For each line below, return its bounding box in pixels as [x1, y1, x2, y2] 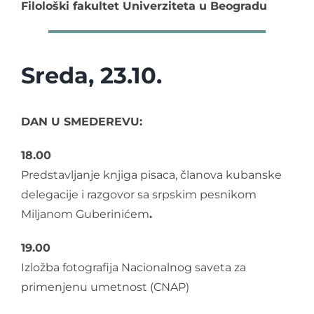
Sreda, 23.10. [21, 61, 162, 89]
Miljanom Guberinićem [21, 207, 149, 221]
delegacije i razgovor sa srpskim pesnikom [21, 187, 257, 201]
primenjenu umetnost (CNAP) [21, 280, 189, 294]
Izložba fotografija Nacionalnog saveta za [21, 260, 246, 274]
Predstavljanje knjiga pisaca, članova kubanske [21, 168, 282, 182]
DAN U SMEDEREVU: [21, 114, 142, 128]
